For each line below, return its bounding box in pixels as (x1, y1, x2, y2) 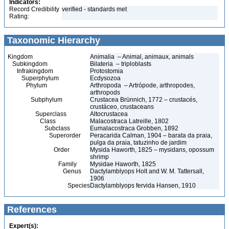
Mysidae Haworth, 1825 (90, 161, 156, 168)
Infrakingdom (8, 67, 53, 75)
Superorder (8, 132, 81, 139)
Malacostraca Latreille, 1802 (90, 118, 169, 125)
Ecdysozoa (90, 75, 122, 82)
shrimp (90, 153, 109, 161)
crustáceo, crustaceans (90, 103, 154, 110)
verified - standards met (62, 6, 127, 13)
